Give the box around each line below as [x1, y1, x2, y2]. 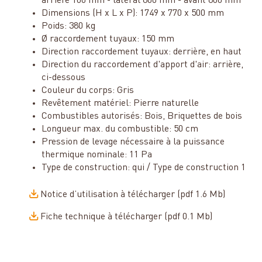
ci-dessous [41, 73, 85, 82]
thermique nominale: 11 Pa [41, 150, 152, 160]
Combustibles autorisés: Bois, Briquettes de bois [41, 111, 242, 121]
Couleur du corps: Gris [41, 85, 134, 95]
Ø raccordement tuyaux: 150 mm [41, 34, 174, 44]
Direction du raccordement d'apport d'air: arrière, [41, 60, 243, 70]
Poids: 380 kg [41, 21, 95, 31]
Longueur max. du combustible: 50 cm [41, 124, 198, 134]
